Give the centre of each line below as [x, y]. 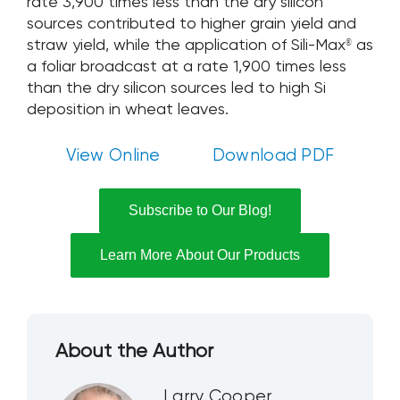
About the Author [134, 351]
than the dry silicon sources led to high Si [176, 88]
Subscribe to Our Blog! [200, 210]
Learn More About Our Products [200, 254]
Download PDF [273, 155]
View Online [113, 155]
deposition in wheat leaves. [127, 109]
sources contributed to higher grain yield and [191, 24]
